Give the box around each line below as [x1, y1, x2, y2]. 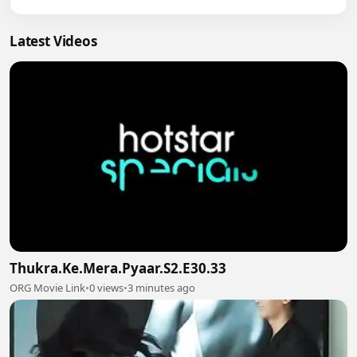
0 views [89, 280, 124, 295]
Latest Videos [10, 32, 97, 51]
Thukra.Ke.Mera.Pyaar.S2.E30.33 [10, 258, 226, 277]
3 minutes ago [127, 280, 195, 295]
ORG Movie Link [10, 280, 85, 295]
